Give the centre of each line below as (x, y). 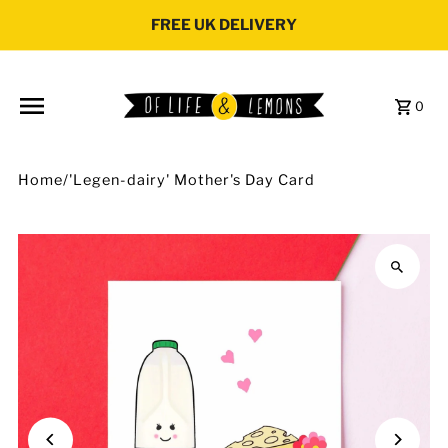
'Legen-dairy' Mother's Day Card (192, 179)
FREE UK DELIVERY (223, 25)
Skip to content (78, 24)
